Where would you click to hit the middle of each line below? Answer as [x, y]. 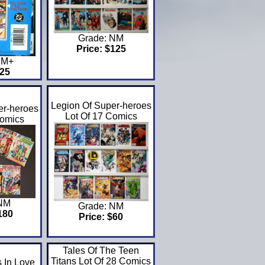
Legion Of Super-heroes [101, 106]
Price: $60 [101, 216]
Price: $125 [101, 49]
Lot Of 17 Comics [101, 117]
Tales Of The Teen [101, 251]
